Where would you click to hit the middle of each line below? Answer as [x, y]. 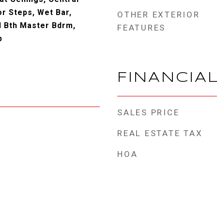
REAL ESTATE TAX [160, 133]
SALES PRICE [148, 112]
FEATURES [141, 28]
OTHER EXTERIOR [159, 15]
